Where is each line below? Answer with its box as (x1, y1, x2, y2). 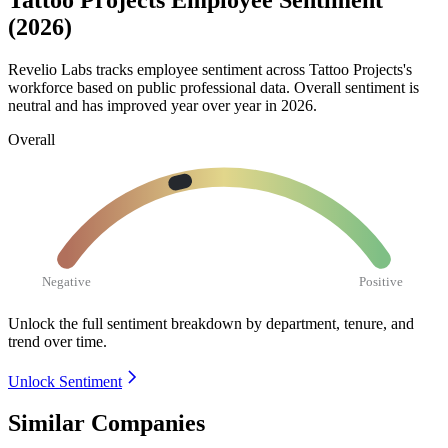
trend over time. (8, 332, 107, 350)
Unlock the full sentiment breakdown (8, 314, 242, 332)
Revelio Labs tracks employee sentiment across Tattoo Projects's (8, 60, 412, 78)
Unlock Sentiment (8, 372, 122, 390)
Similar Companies (8, 410, 205, 437)
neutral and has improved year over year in (8, 96, 281, 114)
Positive (359, 273, 404, 289)
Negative (42, 273, 92, 289)
